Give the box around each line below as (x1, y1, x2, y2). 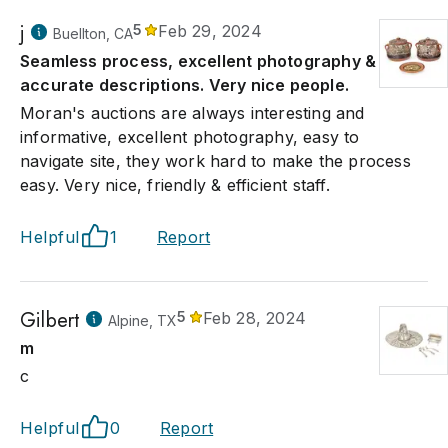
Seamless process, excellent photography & (20, 51, 377, 71)
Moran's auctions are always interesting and (20, 103, 365, 123)
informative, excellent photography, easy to (20, 127, 360, 147)
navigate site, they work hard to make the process (20, 151, 411, 171)
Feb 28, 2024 (202, 308, 307, 328)
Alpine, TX (108, 312, 178, 329)
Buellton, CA (53, 25, 134, 42)
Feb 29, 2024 (158, 21, 262, 41)
